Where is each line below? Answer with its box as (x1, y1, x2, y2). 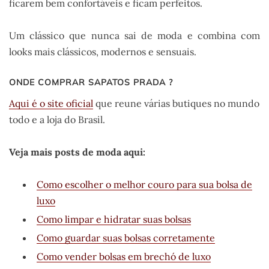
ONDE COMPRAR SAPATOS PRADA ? (9, 77, 173, 88)
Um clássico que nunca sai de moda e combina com (9, 29, 260, 41)
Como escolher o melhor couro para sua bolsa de (37, 178, 252, 190)
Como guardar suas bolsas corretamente (37, 231, 215, 244)
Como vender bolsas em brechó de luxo (37, 250, 211, 262)
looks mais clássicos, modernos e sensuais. (9, 45, 196, 58)
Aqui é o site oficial (9, 97, 93, 110)
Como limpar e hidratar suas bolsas (37, 213, 191, 225)
